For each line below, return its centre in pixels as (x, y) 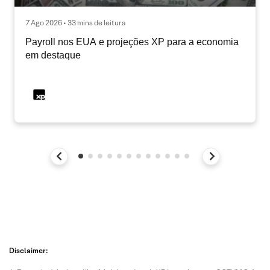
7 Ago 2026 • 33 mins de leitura (75, 22)
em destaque (53, 55)
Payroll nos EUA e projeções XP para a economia (132, 42)
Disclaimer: (29, 250)
